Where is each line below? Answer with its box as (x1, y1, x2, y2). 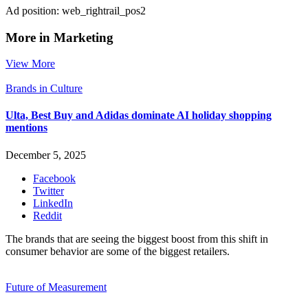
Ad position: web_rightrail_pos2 (5, 4, 146, 16)
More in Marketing (5, 30, 113, 45)
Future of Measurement (5, 280, 107, 293)
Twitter (33, 184, 64, 197)
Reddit (33, 209, 62, 221)
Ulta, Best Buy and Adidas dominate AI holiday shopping (5, 109, 272, 122)
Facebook (33, 172, 76, 184)
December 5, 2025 (5, 148, 86, 161)
